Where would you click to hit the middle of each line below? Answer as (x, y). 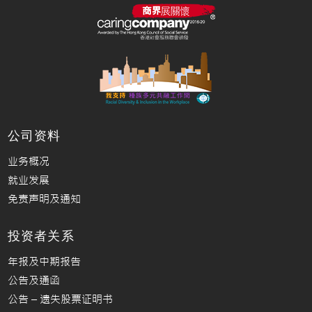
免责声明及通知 (45, 199)
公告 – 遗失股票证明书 (61, 299)
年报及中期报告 (45, 262)
